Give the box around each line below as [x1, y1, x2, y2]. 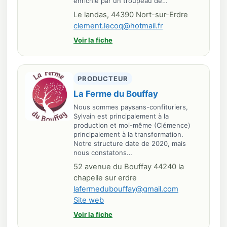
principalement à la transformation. [73, 130, 183, 138]
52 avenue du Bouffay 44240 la [73, 162, 184, 171]
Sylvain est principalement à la [73, 112, 169, 120]
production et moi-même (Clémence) [73, 121, 191, 129]
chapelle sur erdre [73, 173, 137, 182]
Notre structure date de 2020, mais [73, 139, 186, 147]
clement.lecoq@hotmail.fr [73, 21, 163, 30]
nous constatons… [73, 148, 132, 157]
